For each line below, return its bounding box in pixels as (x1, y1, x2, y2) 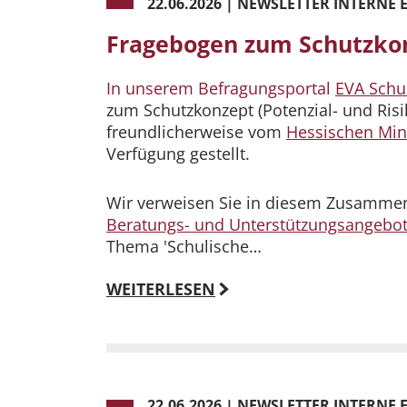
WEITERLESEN (106, 278, 215, 301)
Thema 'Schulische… (106, 235, 262, 258)
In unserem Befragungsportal (106, 77, 335, 100)
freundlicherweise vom (106, 121, 286, 144)
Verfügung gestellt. (106, 143, 254, 165)
